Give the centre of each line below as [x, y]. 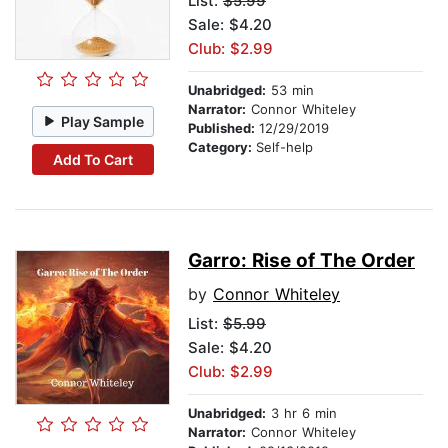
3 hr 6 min [301, 413]
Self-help [284, 147]
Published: [223, 128]
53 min [290, 90]
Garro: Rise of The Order [301, 261]
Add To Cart [92, 159]
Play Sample [103, 121]
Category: [222, 147]
